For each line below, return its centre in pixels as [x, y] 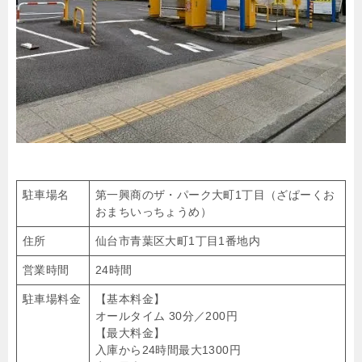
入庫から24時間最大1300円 [168, 350]
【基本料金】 [130, 299]
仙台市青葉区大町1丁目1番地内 [178, 241]
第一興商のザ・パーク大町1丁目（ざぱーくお [215, 195]
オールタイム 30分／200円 [166, 316]
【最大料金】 [130, 333]
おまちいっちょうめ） [154, 212]
